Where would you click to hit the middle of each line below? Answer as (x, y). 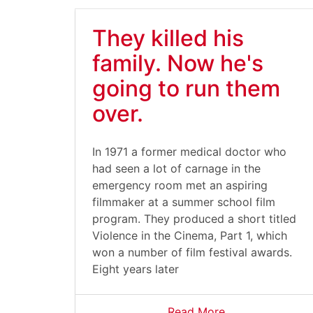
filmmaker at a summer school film (184, 202)
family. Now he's (178, 63)
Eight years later (136, 269)
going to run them (186, 88)
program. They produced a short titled (194, 219)
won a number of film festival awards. (192, 252)
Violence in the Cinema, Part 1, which (190, 235)
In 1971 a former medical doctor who (189, 152)
